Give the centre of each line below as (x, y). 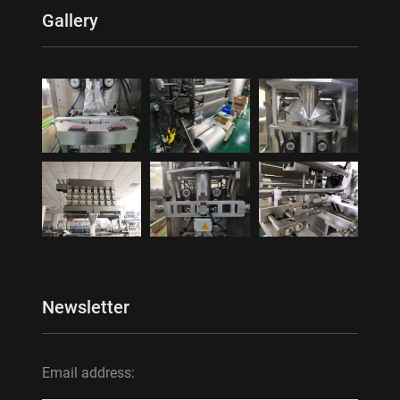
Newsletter (85, 307)
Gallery (70, 20)
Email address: (88, 372)
